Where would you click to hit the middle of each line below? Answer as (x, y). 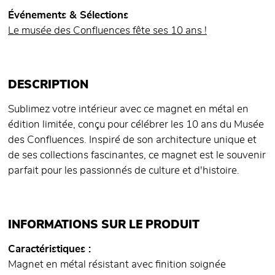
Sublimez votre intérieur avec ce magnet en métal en (128, 110)
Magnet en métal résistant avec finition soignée (117, 265)
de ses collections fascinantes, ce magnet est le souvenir (137, 156)
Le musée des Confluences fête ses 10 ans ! (107, 31)
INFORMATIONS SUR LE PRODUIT (104, 225)
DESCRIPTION (48, 85)
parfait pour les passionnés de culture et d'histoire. (124, 171)
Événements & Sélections (68, 16)
